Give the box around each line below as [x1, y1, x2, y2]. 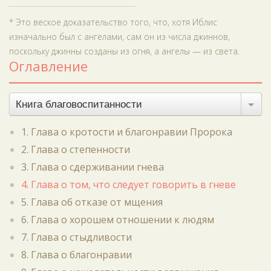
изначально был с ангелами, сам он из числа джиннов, [9, 31, 230, 42]
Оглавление [9, 57, 88, 75]
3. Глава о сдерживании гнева [21, 160, 164, 174]
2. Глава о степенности [21, 143, 130, 156]
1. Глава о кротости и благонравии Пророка [21, 125, 232, 139]
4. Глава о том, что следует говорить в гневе [21, 178, 236, 191]
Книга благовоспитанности [16, 99, 142, 110]
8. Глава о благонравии [21, 248, 132, 261]
